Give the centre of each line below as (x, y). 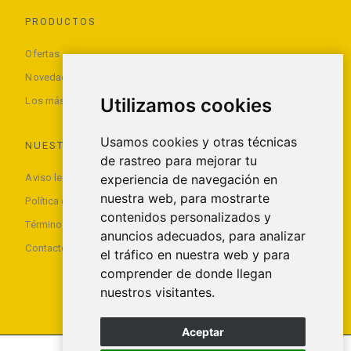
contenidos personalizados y (185, 217)
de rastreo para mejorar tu (178, 161)
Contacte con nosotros (78, 248)
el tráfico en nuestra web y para (195, 255)
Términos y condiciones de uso (97, 224)
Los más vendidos (68, 100)
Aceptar (203, 332)
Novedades (52, 77)
